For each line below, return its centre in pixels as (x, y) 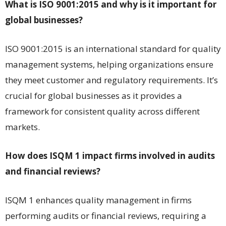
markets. (22, 127)
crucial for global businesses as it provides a (94, 95)
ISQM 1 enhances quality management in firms (98, 200)
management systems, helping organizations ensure (109, 64)
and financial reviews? (53, 171)
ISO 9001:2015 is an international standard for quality (113, 48)
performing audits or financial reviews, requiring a (106, 215)
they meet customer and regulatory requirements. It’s (111, 80)
